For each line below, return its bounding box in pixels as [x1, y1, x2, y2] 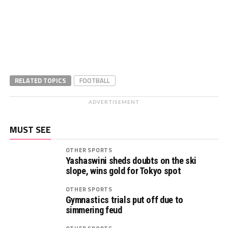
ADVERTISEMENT [89, 99, 139, 105]
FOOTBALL [79, 75, 110, 85]
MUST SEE [9, 123, 51, 136]
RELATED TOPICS [14, 75, 66, 85]
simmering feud [65, 205, 122, 215]
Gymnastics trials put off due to [65, 194, 183, 205]
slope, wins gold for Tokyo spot [65, 165, 181, 176]
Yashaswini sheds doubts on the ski [65, 155, 197, 166]
